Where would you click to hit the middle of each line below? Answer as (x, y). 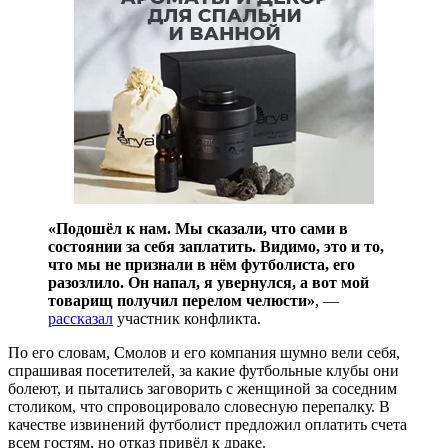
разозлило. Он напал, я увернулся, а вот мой (208, 282)
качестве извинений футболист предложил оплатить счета (207, 424)
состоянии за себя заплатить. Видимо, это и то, (216, 246)
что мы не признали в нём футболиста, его (201, 264)
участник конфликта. (187, 318)
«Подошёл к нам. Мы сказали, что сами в (198, 228)
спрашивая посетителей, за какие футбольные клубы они (203, 370)
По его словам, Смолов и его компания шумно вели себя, (204, 352)
